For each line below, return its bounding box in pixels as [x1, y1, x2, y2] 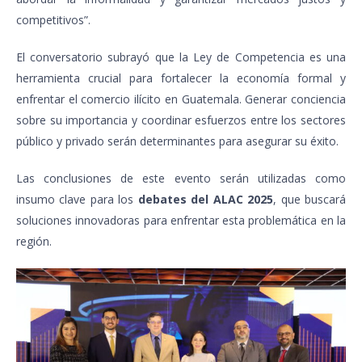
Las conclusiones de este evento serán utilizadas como [16, 170, 346, 186]
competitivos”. [16, 11, 90, 27]
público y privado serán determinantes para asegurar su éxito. [16, 133, 339, 149]
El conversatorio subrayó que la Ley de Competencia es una [16, 48, 346, 65]
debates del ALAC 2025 [137, 191, 274, 207]
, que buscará [273, 191, 347, 207]
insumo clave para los [16, 191, 138, 207]
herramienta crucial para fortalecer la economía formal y [16, 69, 346, 86]
